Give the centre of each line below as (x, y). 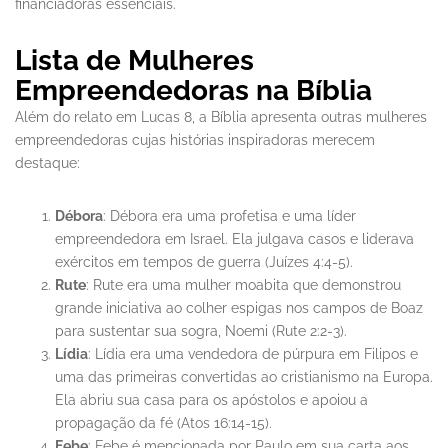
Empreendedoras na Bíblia (193, 91)
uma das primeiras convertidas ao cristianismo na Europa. (244, 377)
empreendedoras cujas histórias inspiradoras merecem (195, 140)
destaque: (47, 163)
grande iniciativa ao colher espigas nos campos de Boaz (239, 308)
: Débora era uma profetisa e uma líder (229, 216)
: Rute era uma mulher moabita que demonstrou (243, 285)
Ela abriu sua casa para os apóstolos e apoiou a (211, 400)
